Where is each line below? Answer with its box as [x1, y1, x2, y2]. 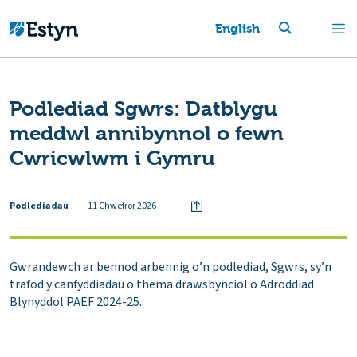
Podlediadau [10, 198, 69, 213]
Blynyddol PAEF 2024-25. [10, 292, 142, 311]
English [214, 21, 260, 36]
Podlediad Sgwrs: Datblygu [10, 96, 277, 120]
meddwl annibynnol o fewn [10, 121, 284, 145]
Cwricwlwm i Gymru [10, 146, 215, 170]
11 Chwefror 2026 [88, 198, 156, 213]
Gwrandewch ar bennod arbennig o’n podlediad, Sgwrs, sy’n [10, 257, 331, 276]
